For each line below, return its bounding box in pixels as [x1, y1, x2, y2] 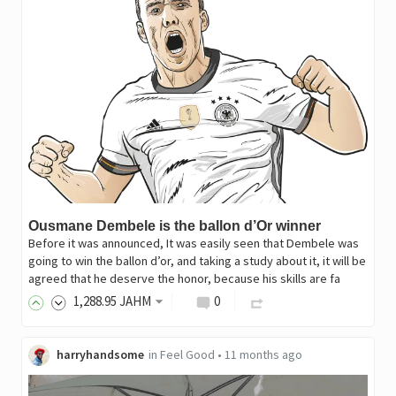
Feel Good [159, 346, 215, 362]
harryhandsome [56, 346, 144, 362]
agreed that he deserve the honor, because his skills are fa [27, 270, 340, 286]
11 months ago [224, 346, 302, 362]
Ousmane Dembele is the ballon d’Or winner [27, 217, 321, 233]
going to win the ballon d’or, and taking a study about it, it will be [27, 252, 366, 269]
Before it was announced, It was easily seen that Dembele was [27, 234, 359, 251]
